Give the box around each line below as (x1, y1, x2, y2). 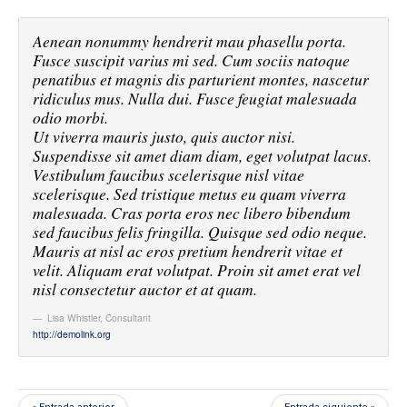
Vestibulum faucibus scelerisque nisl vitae (33, 164, 304, 186)
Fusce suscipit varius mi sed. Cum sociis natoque (33, 49, 350, 72)
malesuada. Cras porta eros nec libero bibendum (33, 202, 351, 224)
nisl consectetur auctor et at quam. (33, 278, 257, 301)
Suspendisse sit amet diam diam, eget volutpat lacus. (33, 144, 372, 167)
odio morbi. (33, 106, 108, 129)
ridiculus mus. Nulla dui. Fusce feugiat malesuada (33, 87, 357, 110)
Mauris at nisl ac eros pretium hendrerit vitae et (33, 240, 342, 263)
